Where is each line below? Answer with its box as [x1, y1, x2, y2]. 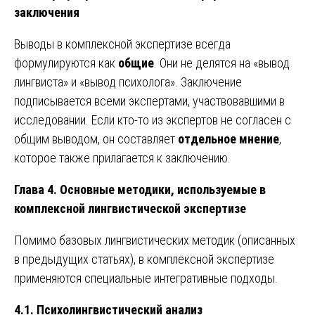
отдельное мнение [178, 131, 279, 146]
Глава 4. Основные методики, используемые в [14, 181, 266, 197]
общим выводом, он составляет [14, 131, 178, 146]
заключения [14, 4, 79, 20]
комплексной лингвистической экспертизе [14, 200, 246, 216]
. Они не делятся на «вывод [154, 55, 290, 70]
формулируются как [14, 55, 118, 70]
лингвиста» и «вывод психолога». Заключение [14, 74, 242, 89]
